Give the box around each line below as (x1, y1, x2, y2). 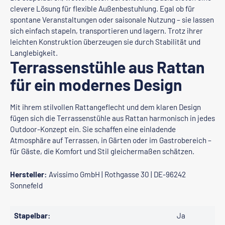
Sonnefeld (10, 181, 43, 190)
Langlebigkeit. (10, 48, 58, 57)
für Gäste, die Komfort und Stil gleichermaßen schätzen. (10, 147, 194, 156)
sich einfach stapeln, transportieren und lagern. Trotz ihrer (10, 26, 203, 35)
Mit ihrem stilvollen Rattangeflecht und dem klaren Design (10, 102, 201, 111)
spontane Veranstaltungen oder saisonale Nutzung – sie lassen (10, 15, 214, 24)
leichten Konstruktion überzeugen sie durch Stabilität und (10, 37, 200, 46)
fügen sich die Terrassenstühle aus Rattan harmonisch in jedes (10, 114, 215, 123)
